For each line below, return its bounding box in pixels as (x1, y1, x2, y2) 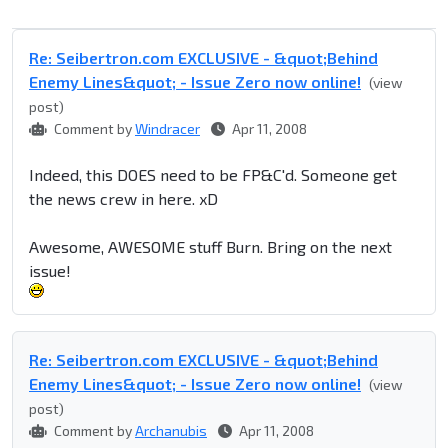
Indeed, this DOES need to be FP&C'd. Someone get (29, 165, 397, 185)
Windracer (135, 120, 200, 138)
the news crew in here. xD (29, 189, 218, 209)
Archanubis (135, 422, 207, 440)
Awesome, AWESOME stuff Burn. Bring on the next (29, 237, 392, 257)
